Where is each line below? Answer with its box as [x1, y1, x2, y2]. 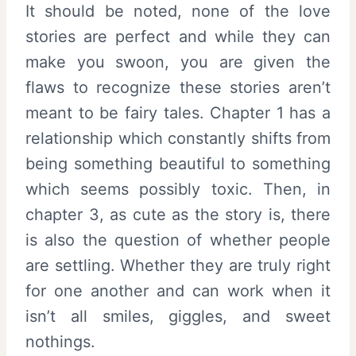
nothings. [25, 332, 95, 352]
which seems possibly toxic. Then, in [25, 180, 331, 199]
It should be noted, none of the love [25, 2, 331, 21]
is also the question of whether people [25, 230, 331, 250]
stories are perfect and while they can [25, 27, 331, 47]
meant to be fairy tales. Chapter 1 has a [25, 103, 331, 123]
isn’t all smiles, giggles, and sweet [25, 307, 331, 327]
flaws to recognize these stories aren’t [25, 78, 331, 98]
